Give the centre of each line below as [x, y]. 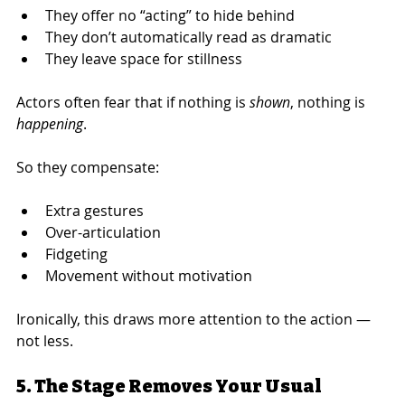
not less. [45, 340]
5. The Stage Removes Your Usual [170, 386]
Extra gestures [94, 210]
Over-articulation [103, 232]
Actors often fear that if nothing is [133, 102]
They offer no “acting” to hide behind [170, 15]
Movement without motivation [149, 275]
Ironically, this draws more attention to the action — [195, 319]
